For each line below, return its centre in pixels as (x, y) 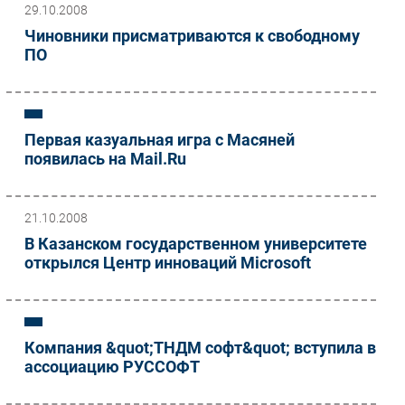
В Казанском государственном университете (196, 243)
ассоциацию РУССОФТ (112, 366)
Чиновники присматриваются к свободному (192, 35)
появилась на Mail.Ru (105, 158)
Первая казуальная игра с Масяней (160, 139)
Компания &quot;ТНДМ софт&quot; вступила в (200, 347)
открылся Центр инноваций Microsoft (168, 262)
